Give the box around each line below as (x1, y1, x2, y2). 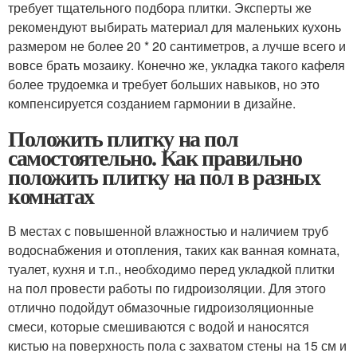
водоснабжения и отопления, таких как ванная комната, (8, 241, 339, 260)
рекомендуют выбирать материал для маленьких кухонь (8, 18, 341, 37)
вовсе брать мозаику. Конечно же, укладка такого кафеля (8, 56, 345, 75)
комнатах (8, 179, 94, 213)
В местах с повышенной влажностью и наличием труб (8, 222, 328, 241)
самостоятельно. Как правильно (8, 141, 302, 175)
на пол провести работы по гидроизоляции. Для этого (8, 279, 326, 298)
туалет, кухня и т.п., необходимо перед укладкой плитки (8, 260, 335, 279)
